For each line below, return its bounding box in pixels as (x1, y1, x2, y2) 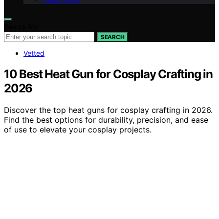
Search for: (4, 22, 39, 31)
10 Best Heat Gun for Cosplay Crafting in (4, 66, 213, 81)
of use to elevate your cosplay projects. (4, 124, 152, 134)
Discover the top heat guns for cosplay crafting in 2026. (4, 105, 213, 115)
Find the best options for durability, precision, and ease (4, 114, 208, 125)
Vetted (23, 49, 44, 57)
